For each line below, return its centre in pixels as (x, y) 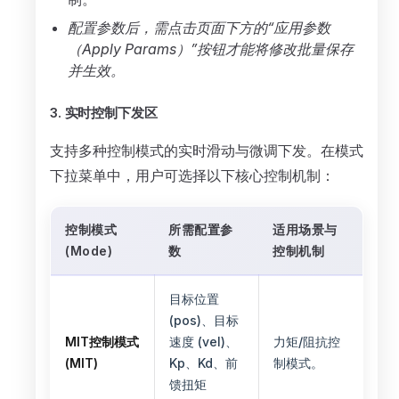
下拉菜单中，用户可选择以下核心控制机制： (192, 175)
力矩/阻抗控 (307, 342)
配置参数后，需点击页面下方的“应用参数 (199, 28)
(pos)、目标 (204, 320)
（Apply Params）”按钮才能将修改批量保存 (211, 49)
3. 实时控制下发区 (104, 113)
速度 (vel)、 (204, 342)
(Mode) (89, 251)
